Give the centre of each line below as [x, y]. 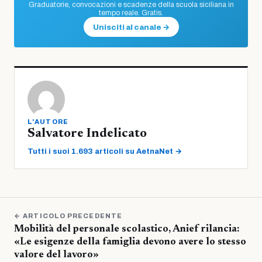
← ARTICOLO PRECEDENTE [68, 216]
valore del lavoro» [56, 255]
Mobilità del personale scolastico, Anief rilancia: [127, 229]
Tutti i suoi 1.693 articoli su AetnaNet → [105, 151]
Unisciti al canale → [131, 27]
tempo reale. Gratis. [131, 13]
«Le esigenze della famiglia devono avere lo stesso [130, 242]
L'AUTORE [48, 121]
